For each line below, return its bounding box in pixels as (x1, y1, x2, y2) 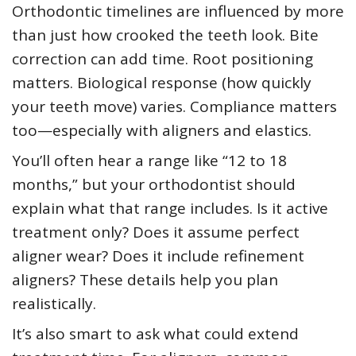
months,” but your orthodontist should (12, 174, 296, 195)
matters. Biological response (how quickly (12, 72, 311, 94)
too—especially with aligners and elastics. (12, 120, 311, 141)
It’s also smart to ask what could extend (12, 323, 299, 345)
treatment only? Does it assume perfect (12, 222, 300, 243)
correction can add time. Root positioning (12, 48, 313, 70)
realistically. (12, 293, 96, 315)
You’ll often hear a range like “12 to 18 (12, 150, 287, 172)
